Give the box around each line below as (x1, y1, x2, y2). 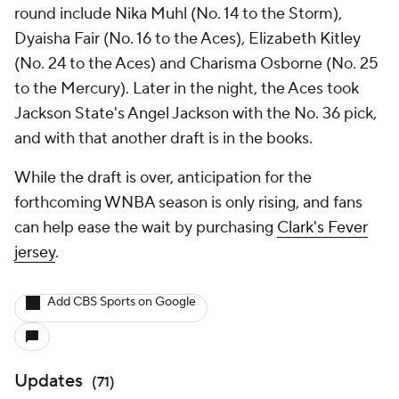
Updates (14, 369, 83, 393)
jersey (14, 241, 55, 263)
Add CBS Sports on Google (47, 293, 196, 310)
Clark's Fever (277, 216, 368, 238)
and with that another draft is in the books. (14, 127, 316, 149)
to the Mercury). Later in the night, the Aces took (14, 77, 359, 99)
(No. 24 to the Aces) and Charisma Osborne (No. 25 (14, 53, 379, 74)
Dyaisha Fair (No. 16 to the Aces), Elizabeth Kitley (14, 28, 361, 49)
